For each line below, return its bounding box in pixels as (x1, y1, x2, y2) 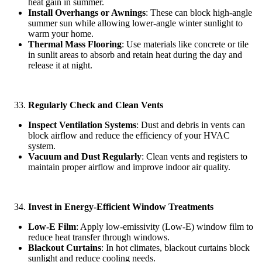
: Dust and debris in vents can (136, 119, 245, 130)
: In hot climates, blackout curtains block (101, 242, 250, 253)
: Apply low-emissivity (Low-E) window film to (76, 221, 253, 232)
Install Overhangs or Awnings (28, 7, 146, 18)
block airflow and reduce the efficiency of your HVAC (28, 130, 230, 140)
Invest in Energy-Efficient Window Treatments (28, 201, 213, 212)
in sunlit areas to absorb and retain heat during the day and (28, 49, 242, 60)
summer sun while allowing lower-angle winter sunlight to (28, 18, 243, 28)
